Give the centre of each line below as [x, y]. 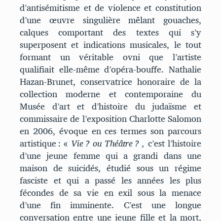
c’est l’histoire [175, 144]
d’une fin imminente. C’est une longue [110, 205]
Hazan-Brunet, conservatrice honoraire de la [110, 82]
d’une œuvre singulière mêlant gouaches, [110, 20]
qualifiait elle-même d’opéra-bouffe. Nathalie [110, 70]
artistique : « [45, 144]
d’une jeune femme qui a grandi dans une [110, 156]
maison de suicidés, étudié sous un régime [110, 168]
